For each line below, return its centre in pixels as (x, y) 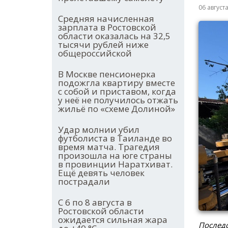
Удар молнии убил (99, 130)
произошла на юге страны (115, 156)
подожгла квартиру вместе (117, 83)
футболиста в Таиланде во (115, 138)
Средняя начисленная (106, 19)
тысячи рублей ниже (103, 45)
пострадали (84, 182)
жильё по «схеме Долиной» (117, 109)
